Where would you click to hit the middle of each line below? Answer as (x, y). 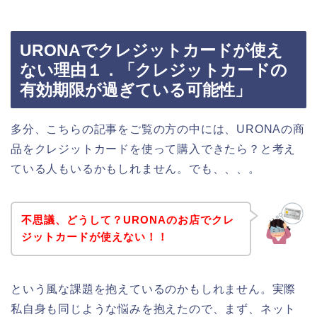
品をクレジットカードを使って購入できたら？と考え (154, 149)
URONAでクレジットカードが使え (151, 50)
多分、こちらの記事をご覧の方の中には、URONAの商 (158, 129)
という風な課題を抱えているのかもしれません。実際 (154, 289)
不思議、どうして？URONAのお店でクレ (127, 220)
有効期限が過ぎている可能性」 (136, 90)
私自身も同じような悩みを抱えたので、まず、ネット (154, 309)
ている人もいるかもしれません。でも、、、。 (136, 168)
